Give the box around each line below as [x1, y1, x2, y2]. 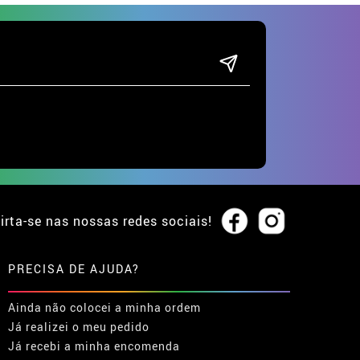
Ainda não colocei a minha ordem [8, 299, 201, 315]
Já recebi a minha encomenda [8, 337, 180, 354]
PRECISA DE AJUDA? [8, 260, 140, 276]
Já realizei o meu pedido [8, 318, 149, 334]
